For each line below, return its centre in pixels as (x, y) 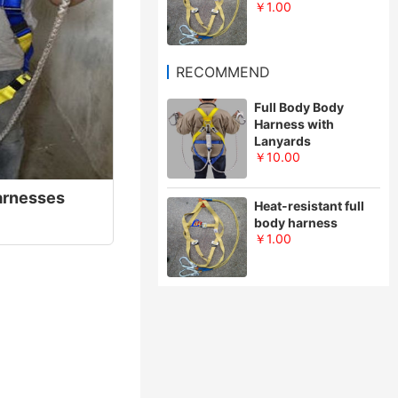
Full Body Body (299, 107)
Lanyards (283, 141)
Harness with (294, 124)
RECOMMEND (223, 72)
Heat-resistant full (309, 206)
